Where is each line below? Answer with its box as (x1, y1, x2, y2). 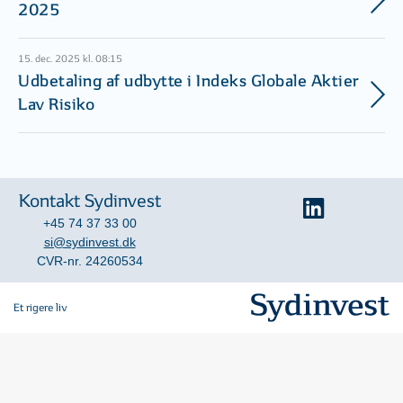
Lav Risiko (18, 94, 94, 117)
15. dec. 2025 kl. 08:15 (18, 52, 122, 65)
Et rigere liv (13, 300, 67, 314)
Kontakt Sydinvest (18, 190, 161, 212)
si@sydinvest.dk (43, 234, 136, 249)
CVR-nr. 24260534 (36, 253, 143, 268)
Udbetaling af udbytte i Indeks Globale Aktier (18, 70, 360, 94)
